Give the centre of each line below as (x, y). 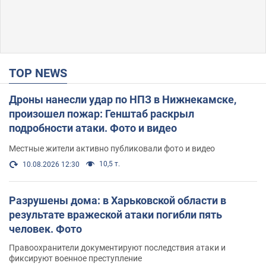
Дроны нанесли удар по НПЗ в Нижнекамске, (123, 99)
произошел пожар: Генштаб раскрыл (102, 113)
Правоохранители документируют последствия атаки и (117, 247)
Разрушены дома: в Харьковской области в (118, 200)
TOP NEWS (42, 73)
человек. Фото (45, 229)
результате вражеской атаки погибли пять (115, 214)
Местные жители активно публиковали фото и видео (112, 148)
